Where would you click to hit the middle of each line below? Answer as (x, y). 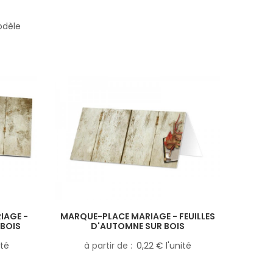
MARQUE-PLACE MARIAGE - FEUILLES (138, 216)
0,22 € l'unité (164, 245)
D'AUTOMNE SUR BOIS (138, 226)
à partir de (107, 245)
